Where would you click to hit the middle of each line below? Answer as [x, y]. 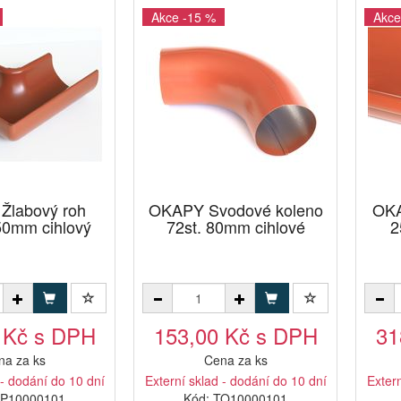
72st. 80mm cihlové [235, 226]
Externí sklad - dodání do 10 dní [235, 380]
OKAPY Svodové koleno [235, 209]
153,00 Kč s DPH [235, 335]
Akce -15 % [183, 17]
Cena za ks [235, 360]
